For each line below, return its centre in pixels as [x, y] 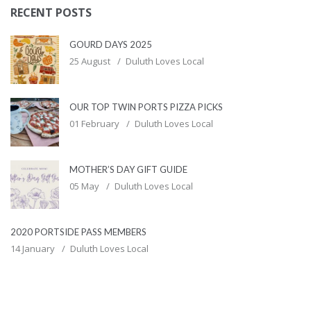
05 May [84, 186]
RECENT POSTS [51, 13]
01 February [94, 124]
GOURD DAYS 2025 [111, 45]
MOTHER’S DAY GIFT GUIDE [128, 170]
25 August [90, 61]
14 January [33, 249]
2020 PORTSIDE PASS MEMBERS [78, 232]
